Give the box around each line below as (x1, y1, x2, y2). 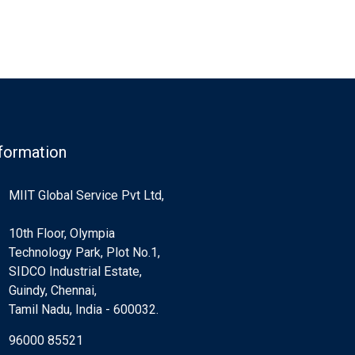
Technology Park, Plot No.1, (9, 245, 160, 261)
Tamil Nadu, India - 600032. (9, 302, 158, 318)
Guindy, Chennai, (9, 283, 97, 299)
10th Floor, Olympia (9, 226, 115, 242)
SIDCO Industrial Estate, (9, 264, 142, 280)
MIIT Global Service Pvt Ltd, (9, 188, 164, 204)
